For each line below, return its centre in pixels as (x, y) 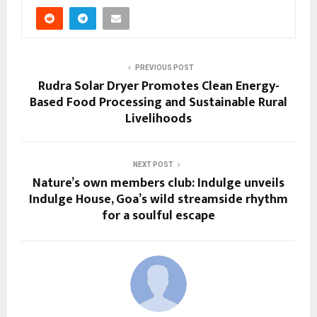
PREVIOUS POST (164, 67)
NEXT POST (153, 164)
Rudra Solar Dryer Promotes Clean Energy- (158, 86)
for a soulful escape (158, 215)
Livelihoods (158, 119)
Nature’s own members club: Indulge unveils (158, 183)
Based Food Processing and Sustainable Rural (158, 102)
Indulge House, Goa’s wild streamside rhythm (158, 199)
